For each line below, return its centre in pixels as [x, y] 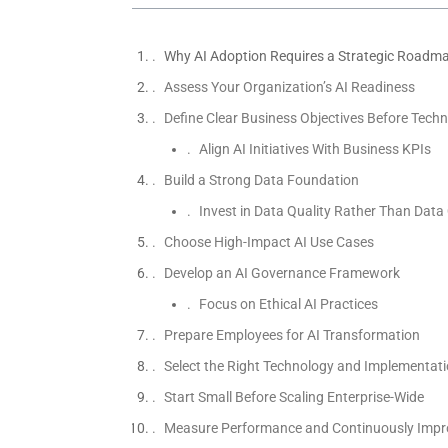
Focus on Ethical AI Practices [288, 304]
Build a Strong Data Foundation [261, 180]
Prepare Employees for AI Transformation [291, 335]
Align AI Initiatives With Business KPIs [314, 149]
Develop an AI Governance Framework [281, 273]
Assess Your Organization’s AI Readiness [289, 87]
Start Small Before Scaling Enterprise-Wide [293, 397]
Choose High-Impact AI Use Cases [268, 242]
